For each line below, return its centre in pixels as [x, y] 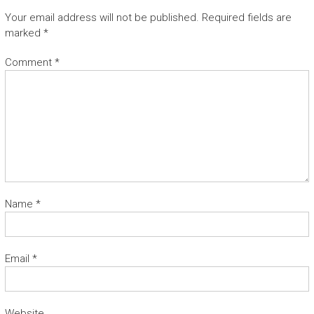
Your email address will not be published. [102, 18]
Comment [29, 62]
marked [24, 33]
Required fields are [246, 18]
